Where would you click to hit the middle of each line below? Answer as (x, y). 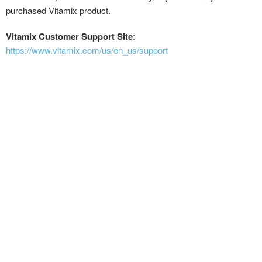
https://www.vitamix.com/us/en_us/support (87, 50)
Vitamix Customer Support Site (69, 36)
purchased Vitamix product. (59, 10)
